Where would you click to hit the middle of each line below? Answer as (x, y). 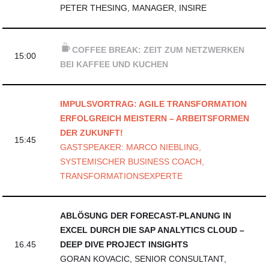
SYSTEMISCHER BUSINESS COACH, (132, 162)
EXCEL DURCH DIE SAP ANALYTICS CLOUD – (153, 230)
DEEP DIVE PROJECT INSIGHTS (124, 245)
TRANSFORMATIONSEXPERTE (122, 176)
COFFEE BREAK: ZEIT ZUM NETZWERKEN (159, 50)
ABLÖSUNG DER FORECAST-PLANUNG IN (146, 216)
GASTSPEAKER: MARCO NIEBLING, (131, 147)
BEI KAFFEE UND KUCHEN (114, 65)
